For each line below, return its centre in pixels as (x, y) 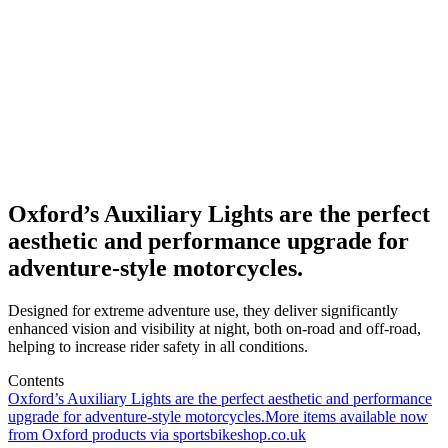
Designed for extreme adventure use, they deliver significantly (203, 310)
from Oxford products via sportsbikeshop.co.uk (157, 434)
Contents (36, 380)
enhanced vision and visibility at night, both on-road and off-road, (214, 328)
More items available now (346, 416)
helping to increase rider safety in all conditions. (158, 346)
